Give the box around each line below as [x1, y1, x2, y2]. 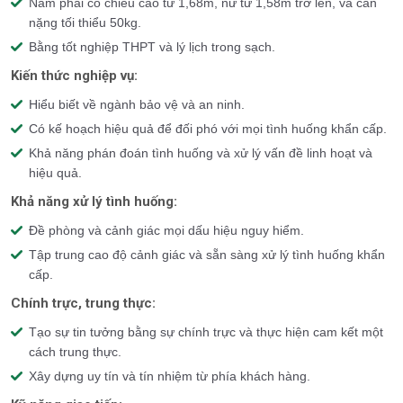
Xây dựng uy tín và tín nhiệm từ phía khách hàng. [29, 369, 310, 383]
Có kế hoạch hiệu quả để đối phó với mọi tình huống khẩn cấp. [29, 121, 387, 136]
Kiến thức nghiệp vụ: [11, 67, 138, 84]
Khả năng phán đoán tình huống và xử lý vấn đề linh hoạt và [29, 146, 372, 160]
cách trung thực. [29, 345, 121, 359]
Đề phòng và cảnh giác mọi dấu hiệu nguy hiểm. [29, 223, 304, 237]
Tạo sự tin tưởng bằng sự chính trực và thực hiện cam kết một [29, 325, 383, 339]
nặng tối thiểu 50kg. [29, 15, 141, 30]
